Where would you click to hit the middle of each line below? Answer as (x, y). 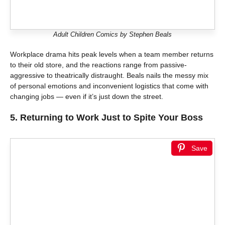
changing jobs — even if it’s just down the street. (87, 96)
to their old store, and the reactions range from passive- (98, 65)
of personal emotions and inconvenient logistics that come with (109, 86)
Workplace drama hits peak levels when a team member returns (112, 54)
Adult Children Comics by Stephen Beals (113, 34)
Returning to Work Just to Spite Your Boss (111, 117)
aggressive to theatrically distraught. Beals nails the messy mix (109, 75)
